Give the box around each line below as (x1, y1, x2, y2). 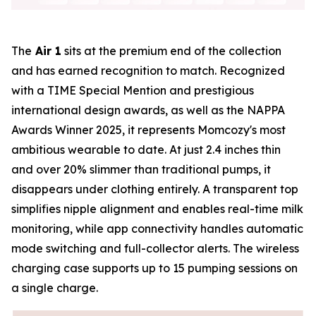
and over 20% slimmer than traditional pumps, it (11, 162, 271, 177)
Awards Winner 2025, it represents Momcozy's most (11, 123, 286, 138)
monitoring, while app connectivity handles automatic (11, 221, 303, 236)
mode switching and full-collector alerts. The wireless (11, 241, 299, 256)
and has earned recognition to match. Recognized (11, 63, 285, 78)
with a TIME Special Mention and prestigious (11, 83, 254, 98)
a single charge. (11, 281, 98, 296)
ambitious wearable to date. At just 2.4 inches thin (11, 142, 281, 157)
